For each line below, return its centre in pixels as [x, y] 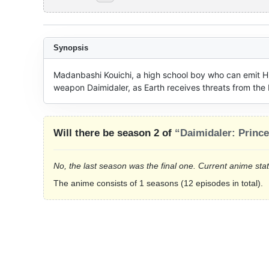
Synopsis [71, 48]
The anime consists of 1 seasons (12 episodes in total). [158, 183]
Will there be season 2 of [114, 133]
